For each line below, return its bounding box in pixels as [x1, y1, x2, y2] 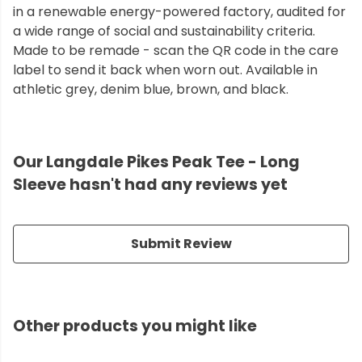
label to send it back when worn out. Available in [13, 61, 318, 80]
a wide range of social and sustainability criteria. [13, 22, 315, 41]
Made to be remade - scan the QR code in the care [13, 41, 339, 61]
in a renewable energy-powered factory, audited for [13, 2, 346, 22]
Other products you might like [13, 315, 257, 338]
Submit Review [130, 234, 232, 254]
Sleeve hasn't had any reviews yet [13, 174, 288, 196]
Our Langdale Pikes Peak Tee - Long [13, 151, 300, 174]
